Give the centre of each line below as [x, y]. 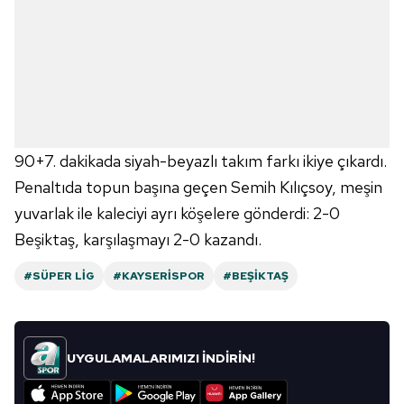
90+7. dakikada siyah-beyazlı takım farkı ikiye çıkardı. [201, 161]
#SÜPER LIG [59, 276]
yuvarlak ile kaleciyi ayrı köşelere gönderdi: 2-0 [177, 213]
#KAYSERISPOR [159, 276]
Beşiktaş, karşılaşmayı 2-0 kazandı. [138, 239]
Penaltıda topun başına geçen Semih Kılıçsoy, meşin [198, 187]
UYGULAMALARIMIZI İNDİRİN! [161, 358]
